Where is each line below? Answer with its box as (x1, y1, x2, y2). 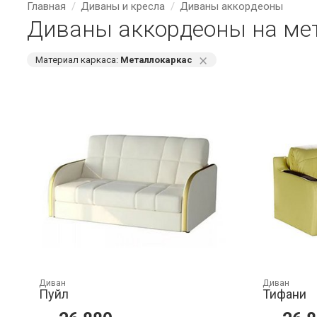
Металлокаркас (120, 54, 192, 65)
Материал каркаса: (35, 54, 120, 65)
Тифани (263, 287, 307, 302)
